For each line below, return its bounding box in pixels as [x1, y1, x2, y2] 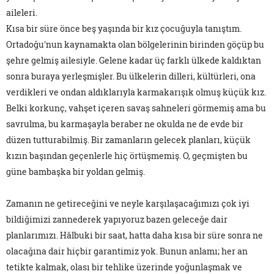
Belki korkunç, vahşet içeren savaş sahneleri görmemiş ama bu [6, 102, 266, 114]
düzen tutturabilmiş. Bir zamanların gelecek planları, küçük [6, 134, 251, 146]
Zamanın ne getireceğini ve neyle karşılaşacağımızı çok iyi [6, 198, 250, 210]
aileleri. [6, 7, 37, 19]
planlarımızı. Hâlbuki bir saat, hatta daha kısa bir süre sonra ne [6, 229, 263, 242]
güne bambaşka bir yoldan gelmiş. [6, 166, 145, 178]
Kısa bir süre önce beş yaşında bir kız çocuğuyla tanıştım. [6, 23, 242, 35]
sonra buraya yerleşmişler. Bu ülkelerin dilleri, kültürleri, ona [6, 70, 256, 83]
